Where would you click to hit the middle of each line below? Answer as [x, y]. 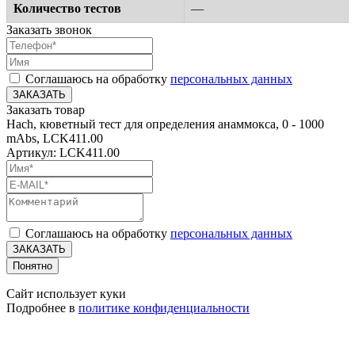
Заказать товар [46, 109]
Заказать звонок [49, 29]
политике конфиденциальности [164, 307]
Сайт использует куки [66, 293]
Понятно [32, 265]
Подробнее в [42, 307]
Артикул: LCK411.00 [63, 152]
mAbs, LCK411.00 [55, 138]
